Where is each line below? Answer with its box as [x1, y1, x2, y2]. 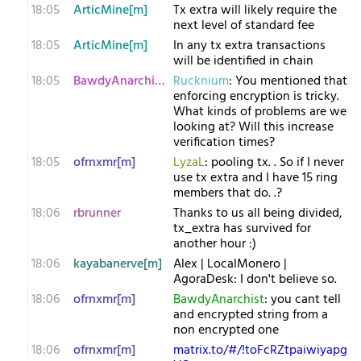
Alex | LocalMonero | [173, 254, 287, 275]
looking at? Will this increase [173, 117, 334, 138]
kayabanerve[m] [73, 254, 162, 275]
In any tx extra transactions [173, 35, 326, 56]
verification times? [173, 132, 275, 153]
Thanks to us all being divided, [173, 203, 342, 224]
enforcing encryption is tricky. [173, 86, 339, 107]
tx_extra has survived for [173, 218, 311, 239]
